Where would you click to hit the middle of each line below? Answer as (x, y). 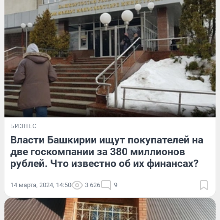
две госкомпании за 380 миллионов (98, 151)
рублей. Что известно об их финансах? (104, 163)
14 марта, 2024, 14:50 (41, 185)
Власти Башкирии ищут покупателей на (107, 140)
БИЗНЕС (24, 126)
